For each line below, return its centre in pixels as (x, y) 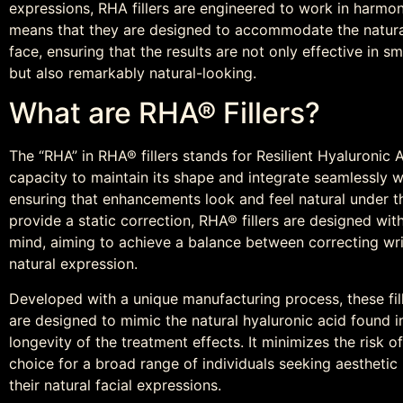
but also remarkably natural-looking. (133, 72)
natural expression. (73, 264)
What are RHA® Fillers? (165, 113)
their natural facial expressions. (115, 385)
